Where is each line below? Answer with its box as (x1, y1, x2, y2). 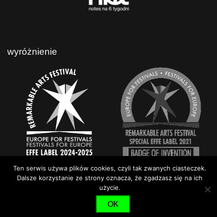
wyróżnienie (7, 46, 57, 57)
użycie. (99, 184, 121, 192)
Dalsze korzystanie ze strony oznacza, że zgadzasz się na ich (17, 174, 202, 182)
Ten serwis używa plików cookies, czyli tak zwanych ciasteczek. (13, 164, 206, 172)
